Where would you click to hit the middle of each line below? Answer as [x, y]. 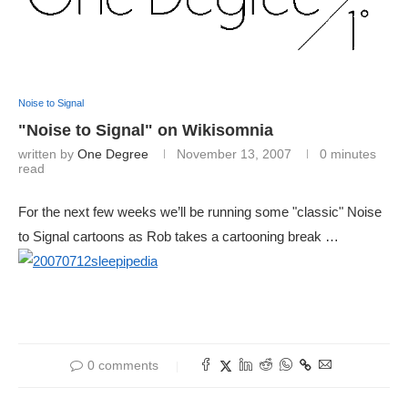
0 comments [122, 366]
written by [48, 154]
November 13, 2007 [234, 154]
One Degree [113, 154]
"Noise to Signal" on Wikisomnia [146, 131]
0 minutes [348, 154]
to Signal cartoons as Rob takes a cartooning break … [178, 237]
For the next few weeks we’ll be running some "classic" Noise [200, 212]
